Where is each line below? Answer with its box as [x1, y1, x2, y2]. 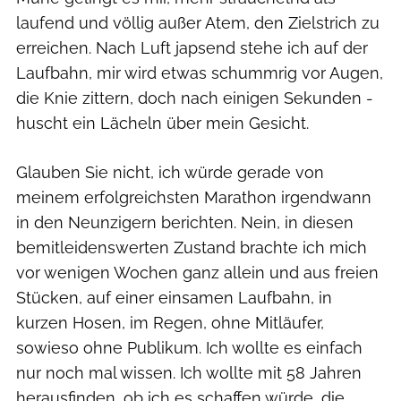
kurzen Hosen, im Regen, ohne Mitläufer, [16, 312, 324, 332]
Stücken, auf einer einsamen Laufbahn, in [16, 287, 332, 307]
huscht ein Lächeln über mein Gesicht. [16, 113, 309, 132]
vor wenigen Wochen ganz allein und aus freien [16, 262, 379, 282]
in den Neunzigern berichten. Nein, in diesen [16, 212, 354, 232]
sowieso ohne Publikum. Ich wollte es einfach [16, 337, 363, 357]
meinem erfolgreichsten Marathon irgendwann [16, 187, 371, 207]
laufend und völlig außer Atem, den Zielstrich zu [16, 13, 380, 32]
